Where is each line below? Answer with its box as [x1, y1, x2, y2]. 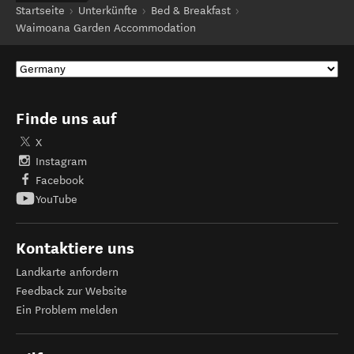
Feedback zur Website [16, 284, 127, 298]
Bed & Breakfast [151, 4, 231, 17]
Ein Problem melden [16, 303, 118, 317]
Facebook [36, 174, 84, 187]
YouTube [36, 193, 77, 206]
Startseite [16, 4, 65, 17]
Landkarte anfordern [16, 265, 119, 279]
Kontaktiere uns [16, 239, 134, 258]
